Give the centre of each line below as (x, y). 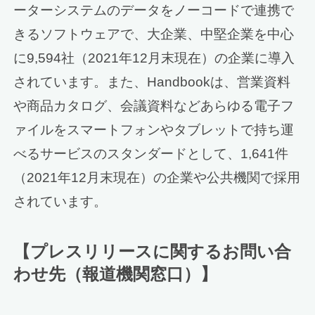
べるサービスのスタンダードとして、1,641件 (151, 153)
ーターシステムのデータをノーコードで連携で (154, 10)
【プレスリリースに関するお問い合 (153, 251)
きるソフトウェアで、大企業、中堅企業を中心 (154, 34)
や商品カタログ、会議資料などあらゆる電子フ (154, 105)
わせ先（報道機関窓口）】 (116, 274)
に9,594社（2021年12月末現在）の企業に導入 (154, 58)
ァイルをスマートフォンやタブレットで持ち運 (154, 129)
